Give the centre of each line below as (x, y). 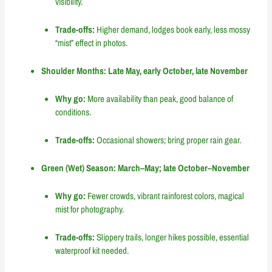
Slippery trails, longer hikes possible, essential (172, 237)
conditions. (73, 112)
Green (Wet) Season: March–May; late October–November (146, 168)
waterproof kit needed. (92, 251)
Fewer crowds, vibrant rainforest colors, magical (165, 196)
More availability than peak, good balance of (159, 99)
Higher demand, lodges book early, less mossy (172, 30)
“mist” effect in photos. (91, 43)
